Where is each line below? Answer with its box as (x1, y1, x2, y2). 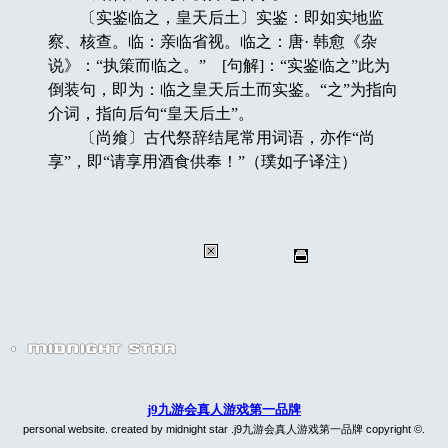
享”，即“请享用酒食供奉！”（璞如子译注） (47, 152, 357, 170)
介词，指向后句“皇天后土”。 (47, 104, 254, 122)
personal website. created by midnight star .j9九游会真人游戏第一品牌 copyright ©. (23, 422, 425, 435)
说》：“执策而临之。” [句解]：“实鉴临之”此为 (47, 56, 390, 74)
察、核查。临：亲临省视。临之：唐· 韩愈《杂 (47, 32, 377, 50)
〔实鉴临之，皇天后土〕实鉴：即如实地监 (47, 8, 384, 26)
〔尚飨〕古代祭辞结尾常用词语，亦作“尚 (47, 128, 375, 146)
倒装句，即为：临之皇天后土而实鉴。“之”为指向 (47, 80, 398, 98)
